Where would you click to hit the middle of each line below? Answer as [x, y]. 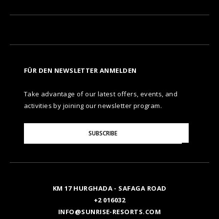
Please [33, 127]
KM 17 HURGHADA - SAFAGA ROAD [109, 188]
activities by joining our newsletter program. [93, 106]
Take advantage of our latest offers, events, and [101, 94]
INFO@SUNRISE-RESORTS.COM [109, 212]
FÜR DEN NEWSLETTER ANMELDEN [80, 70]
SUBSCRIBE [103, 133]
